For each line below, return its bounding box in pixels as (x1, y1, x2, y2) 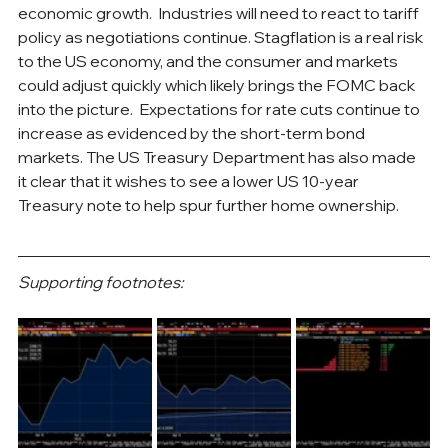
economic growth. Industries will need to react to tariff (18, 2, 422, 23)
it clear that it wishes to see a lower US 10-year (18, 170, 362, 191)
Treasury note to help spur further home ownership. (18, 194, 399, 215)
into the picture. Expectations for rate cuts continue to (18, 98, 423, 119)
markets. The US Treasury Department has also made (18, 146, 419, 167)
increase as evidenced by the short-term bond (18, 122, 368, 143)
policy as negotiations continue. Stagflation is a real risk (18, 26, 426, 47)
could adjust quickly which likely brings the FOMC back (18, 74, 418, 95)
